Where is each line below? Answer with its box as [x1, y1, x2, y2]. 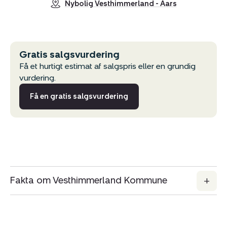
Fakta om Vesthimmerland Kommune [10, 175, 167, 186]
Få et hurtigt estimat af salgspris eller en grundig [19, 61, 196, 71]
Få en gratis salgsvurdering [30, 92, 128, 101]
